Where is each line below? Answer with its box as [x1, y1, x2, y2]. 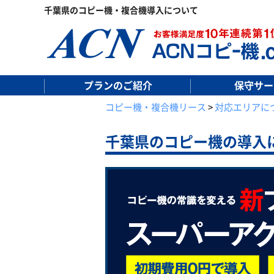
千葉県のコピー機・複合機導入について [44, 4, 198, 16]
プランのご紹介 [83, 78, 152, 92]
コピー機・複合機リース [105, 100, 206, 113]
